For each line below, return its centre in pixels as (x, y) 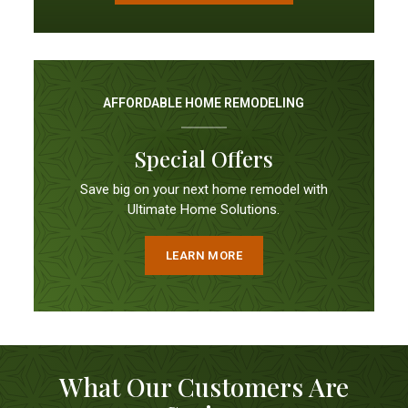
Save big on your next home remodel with (204, 189)
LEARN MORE (204, 256)
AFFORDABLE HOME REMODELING (204, 102)
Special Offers (204, 158)
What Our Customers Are (204, 387)
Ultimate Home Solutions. (204, 209)
